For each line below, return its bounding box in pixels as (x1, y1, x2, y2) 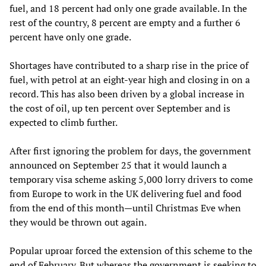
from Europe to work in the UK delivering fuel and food (9, 186, 242, 200)
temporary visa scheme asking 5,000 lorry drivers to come (9, 172, 253, 186)
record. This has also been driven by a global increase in (9, 87, 245, 100)
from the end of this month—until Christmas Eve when (9, 201, 241, 214)
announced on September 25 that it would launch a (9, 158, 227, 172)
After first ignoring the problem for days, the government (9, 144, 251, 157)
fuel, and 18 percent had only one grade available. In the (9, 1, 247, 15)
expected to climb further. (9, 115, 118, 129)
